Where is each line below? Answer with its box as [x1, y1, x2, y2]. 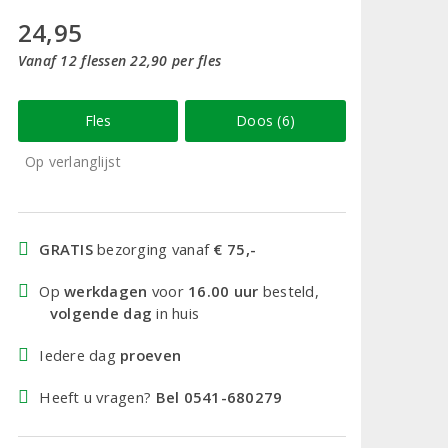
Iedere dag [39, 344, 121, 365]
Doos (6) [236, 110, 296, 130]
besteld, [258, 280, 319, 301]
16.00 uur [188, 280, 259, 301]
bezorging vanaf [92, 238, 214, 259]
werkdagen [64, 280, 148, 301]
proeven [120, 344, 182, 365]
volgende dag [49, 302, 153, 323]
